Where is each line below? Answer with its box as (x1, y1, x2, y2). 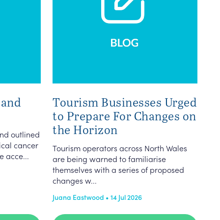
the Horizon (53, 121, 118, 137)
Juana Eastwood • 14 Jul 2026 (53, 192, 142, 202)
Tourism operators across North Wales (53, 142, 187, 153)
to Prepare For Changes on (53, 108, 196, 124)
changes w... (53, 175, 97, 186)
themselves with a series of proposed (53, 164, 184, 175)
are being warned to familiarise (53, 153, 166, 164)
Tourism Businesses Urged (53, 94, 197, 110)
